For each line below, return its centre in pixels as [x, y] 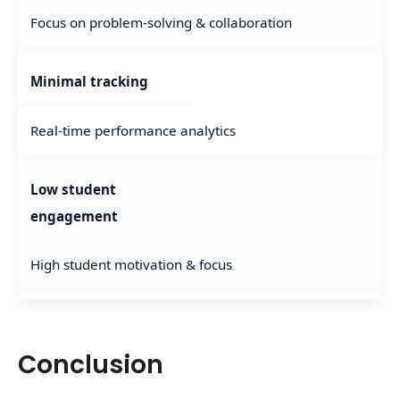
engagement [74, 216]
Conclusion [90, 364]
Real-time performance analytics [133, 130]
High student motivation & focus [131, 264]
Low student [73, 189]
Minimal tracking [89, 81]
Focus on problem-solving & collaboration [161, 22]
